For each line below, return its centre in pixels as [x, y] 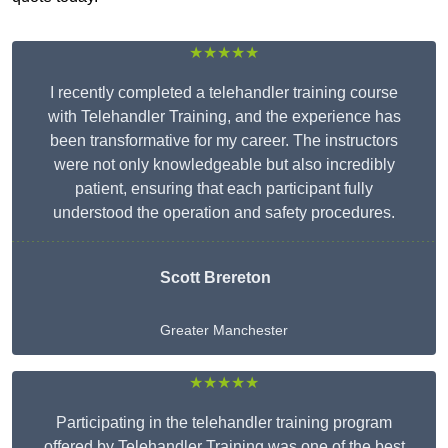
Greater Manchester [224, 330]
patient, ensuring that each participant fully [224, 189]
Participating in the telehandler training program [224, 423]
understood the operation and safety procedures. [224, 213]
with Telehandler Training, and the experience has [224, 117]
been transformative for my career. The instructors [224, 141]
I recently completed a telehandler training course [224, 93]
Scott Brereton [215, 278]
